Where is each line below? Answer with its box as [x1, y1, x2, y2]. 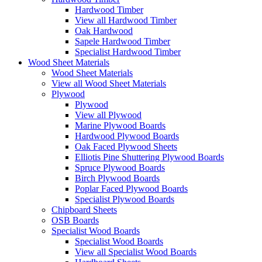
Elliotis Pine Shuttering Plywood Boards [75, 152, 224, 163]
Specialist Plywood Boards [75, 194, 174, 205]
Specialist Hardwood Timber [75, 47, 181, 57]
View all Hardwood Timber [75, 15, 177, 26]
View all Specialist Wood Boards [75, 247, 196, 257]
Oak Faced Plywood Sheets [75, 142, 177, 152]
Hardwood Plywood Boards [75, 131, 179, 142]
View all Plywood [75, 110, 142, 120]
